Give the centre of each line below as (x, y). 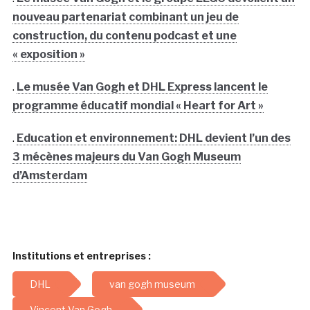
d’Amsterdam (49, 176)
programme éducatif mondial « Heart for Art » (138, 106)
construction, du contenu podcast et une (124, 36)
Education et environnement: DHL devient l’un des (153, 138)
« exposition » (48, 55)
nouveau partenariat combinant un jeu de (125, 17)
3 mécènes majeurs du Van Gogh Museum (126, 157)
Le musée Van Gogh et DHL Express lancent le (142, 87)
